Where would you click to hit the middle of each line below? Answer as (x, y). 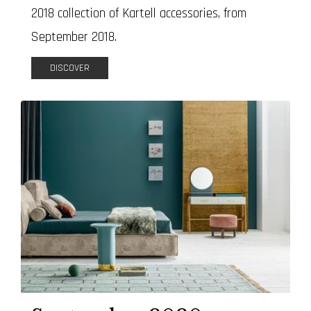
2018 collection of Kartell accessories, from (139, 14)
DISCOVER (70, 68)
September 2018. (74, 37)
